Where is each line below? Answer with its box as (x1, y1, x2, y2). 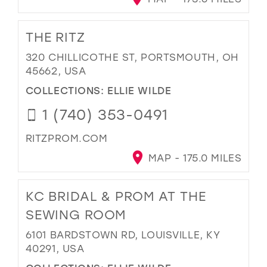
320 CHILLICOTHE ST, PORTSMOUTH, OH (25, 51, 239, 64)
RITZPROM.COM (25, 132, 108, 145)
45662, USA (25, 64, 86, 77)
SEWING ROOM (25, 206, 127, 223)
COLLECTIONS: (25, 83, 108, 97)
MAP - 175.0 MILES (145, 151, 242, 164)
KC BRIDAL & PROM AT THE (25, 188, 206, 205)
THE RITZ (25, 29, 85, 46)
